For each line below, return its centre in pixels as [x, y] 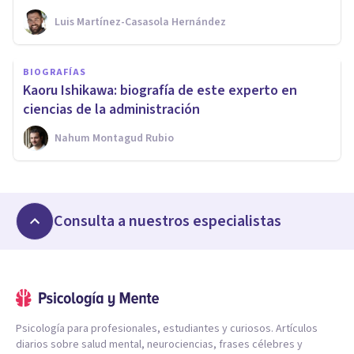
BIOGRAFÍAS [55, 73]
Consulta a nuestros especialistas [168, 222]
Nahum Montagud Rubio [114, 139]
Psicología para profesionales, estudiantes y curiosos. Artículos [167, 329]
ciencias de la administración [111, 110]
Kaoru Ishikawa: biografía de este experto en [160, 91]
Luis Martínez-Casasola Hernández [140, 23]
